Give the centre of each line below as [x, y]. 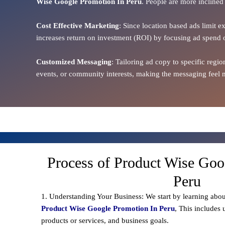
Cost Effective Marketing [78, 25]
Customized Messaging [74, 62]
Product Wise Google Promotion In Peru [108, 208]
